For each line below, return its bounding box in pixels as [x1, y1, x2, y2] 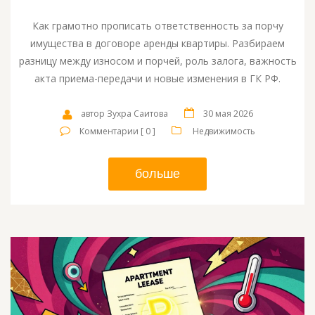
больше [135, 167, 180, 181]
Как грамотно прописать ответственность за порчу [32, 19, 283, 33]
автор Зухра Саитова [80, 108, 168, 120]
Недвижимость [193, 125, 255, 138]
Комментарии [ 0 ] [79, 125, 155, 138]
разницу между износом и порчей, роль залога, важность [18, 54, 297, 68]
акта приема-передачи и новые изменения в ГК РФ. [34, 72, 281, 86]
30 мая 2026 [202, 108, 253, 120]
